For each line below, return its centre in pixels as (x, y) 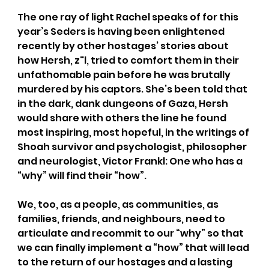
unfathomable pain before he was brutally (125, 74)
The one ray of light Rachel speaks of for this (128, 17)
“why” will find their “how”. (82, 175)
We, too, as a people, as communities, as (119, 204)
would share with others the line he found (122, 118)
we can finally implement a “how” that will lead (134, 247)
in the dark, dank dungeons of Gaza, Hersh (123, 103)
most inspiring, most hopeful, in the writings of (134, 132)
